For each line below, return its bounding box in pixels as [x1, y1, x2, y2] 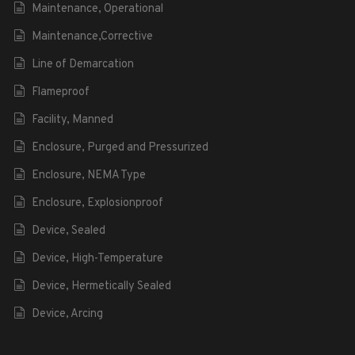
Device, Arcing [31, 306, 103, 322]
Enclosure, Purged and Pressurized [31, 139, 208, 155]
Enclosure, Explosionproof [31, 195, 163, 211]
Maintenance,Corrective [31, 29, 153, 44]
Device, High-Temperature [31, 250, 163, 266]
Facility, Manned [31, 112, 113, 128]
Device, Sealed [31, 223, 105, 239]
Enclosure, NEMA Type [31, 167, 146, 183]
